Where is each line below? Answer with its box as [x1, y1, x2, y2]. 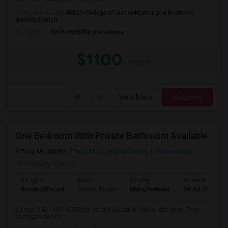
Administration [15, 16, 58, 23]
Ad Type [20, 177, 43, 184]
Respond [173, 93, 202, 101]
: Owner [50, 160, 76, 168]
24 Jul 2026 [183, 185, 216, 193]
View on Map [154, 147, 194, 155]
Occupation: [15, 28, 51, 36]
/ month [123, 58, 151, 67]
